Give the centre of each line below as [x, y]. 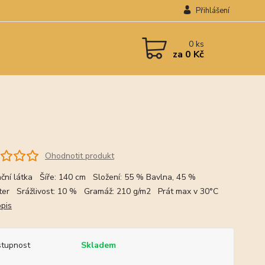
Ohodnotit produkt [79, 156]
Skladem [98, 245]
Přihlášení [212, 11]
